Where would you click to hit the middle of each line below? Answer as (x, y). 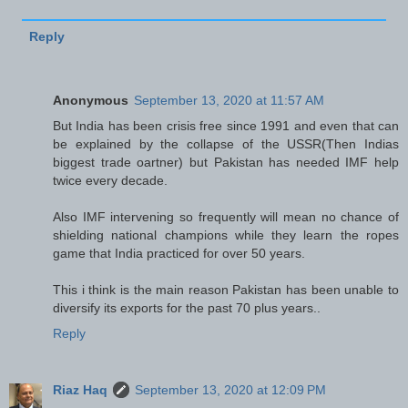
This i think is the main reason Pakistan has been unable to (226, 290)
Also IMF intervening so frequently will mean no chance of (226, 217)
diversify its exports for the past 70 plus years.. (187, 308)
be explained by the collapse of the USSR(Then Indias (226, 144)
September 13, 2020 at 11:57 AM (229, 101)
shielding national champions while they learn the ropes (226, 235)
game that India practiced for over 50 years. (179, 254)
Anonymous (91, 101)
